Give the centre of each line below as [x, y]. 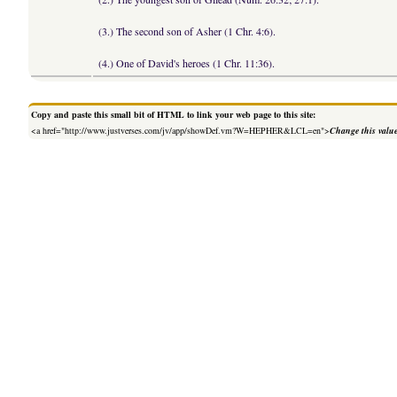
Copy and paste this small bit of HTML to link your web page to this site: [174, 115]
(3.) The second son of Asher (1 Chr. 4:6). [187, 31]
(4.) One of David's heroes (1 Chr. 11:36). [187, 63]
